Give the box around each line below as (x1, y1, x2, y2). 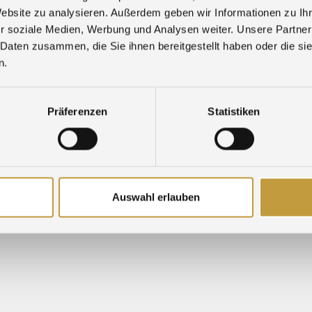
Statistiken (208, 105, 260, 118)
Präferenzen (47, 105, 108, 118)
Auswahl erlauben (112, 191, 200, 203)
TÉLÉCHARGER (46, 132, 108, 145)
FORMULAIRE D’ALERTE (120, 132, 218, 145)
